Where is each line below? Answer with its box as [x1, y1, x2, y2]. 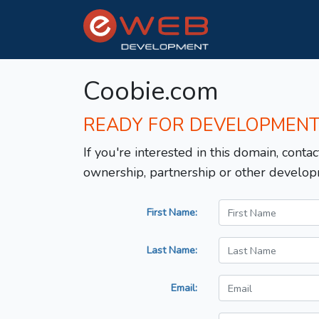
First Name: [147, 205, 197, 220]
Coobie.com [83, 74, 219, 110]
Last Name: [147, 243, 197, 258]
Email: [171, 281, 197, 296]
